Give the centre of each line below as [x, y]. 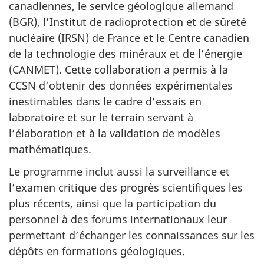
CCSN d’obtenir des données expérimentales [121, 85]
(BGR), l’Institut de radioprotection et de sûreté [128, 22]
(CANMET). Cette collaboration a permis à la [118, 69]
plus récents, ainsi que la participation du [113, 203]
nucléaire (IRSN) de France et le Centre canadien [129, 37]
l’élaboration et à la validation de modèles [115, 133]
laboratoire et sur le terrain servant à [101, 117]
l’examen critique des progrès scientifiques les [126, 187]
